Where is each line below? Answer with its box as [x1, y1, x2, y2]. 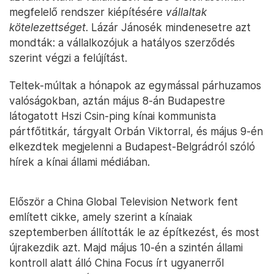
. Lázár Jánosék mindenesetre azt [86, 21, 251, 34]
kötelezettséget [9, 21, 86, 34]
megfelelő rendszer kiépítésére [9, 6, 166, 19]
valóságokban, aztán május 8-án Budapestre [9, 94, 225, 108]
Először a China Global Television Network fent [9, 195, 238, 209]
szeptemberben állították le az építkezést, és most [9, 226, 259, 239]
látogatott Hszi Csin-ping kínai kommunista [9, 109, 216, 123]
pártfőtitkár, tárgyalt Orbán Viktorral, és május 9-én [9, 125, 263, 138]
